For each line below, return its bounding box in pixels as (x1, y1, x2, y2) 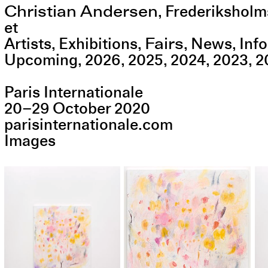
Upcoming (4, 50, 78, 70)
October (52, 99, 111, 119)
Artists (4, 33, 51, 54)
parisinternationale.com (4, 115, 173, 135)
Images (4, 131, 56, 151)
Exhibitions (58, 33, 138, 54)
